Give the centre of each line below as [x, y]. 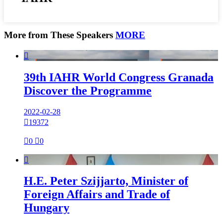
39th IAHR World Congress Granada [119, 77]
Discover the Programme [88, 90]
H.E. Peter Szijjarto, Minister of [106, 181]
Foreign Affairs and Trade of [97, 194]
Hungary [47, 208]
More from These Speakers [60, 35]
